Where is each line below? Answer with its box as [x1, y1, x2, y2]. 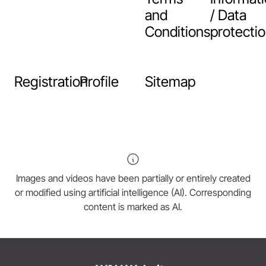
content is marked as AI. [84, 201, 182, 213]
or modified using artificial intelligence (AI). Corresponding [15, 186, 251, 198]
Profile [80, 73, 119, 90]
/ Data [210, 7, 246, 24]
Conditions [145, 23, 210, 40]
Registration [14, 73, 88, 90]
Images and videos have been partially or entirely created [15, 172, 251, 184]
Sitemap [145, 73, 195, 90]
